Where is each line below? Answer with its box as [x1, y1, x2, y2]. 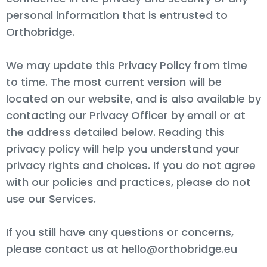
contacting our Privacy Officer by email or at [6, 107, 246, 123]
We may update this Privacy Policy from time [6, 57, 247, 73]
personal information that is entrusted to [6, 7, 228, 23]
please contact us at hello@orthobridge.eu [6, 241, 237, 256]
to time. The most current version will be [6, 74, 222, 89]
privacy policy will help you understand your [6, 141, 240, 156]
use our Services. [6, 191, 96, 206]
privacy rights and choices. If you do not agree [6, 157, 256, 173]
